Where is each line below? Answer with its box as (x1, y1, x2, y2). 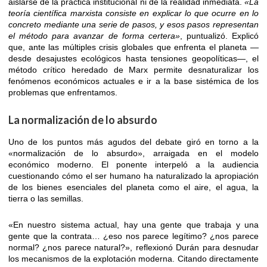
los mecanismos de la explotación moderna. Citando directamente (8, 253, 259, 263)
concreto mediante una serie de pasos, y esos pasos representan (8, 19, 259, 29)
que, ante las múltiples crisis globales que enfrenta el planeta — (8, 42, 259, 52)
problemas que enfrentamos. (8, 87, 117, 97)
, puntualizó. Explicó (179, 30, 259, 41)
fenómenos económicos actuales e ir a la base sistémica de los (8, 76, 259, 86)
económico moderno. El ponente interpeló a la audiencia (8, 159, 259, 169)
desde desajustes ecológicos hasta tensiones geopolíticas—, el (8, 53, 259, 63)
